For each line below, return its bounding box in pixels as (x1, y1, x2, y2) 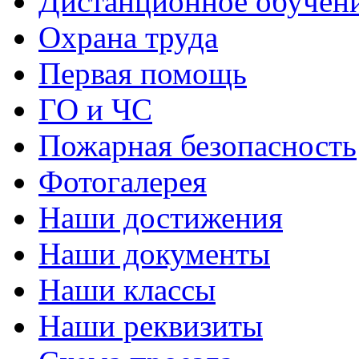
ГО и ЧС (38, 92, 152, 127)
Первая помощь (38, 56, 247, 91)
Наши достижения (38, 200, 283, 235)
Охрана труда (38, 20, 218, 54)
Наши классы (38, 272, 216, 307)
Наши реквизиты (38, 309, 263, 343)
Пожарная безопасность (38, 128, 357, 163)
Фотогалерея (38, 164, 207, 199)
